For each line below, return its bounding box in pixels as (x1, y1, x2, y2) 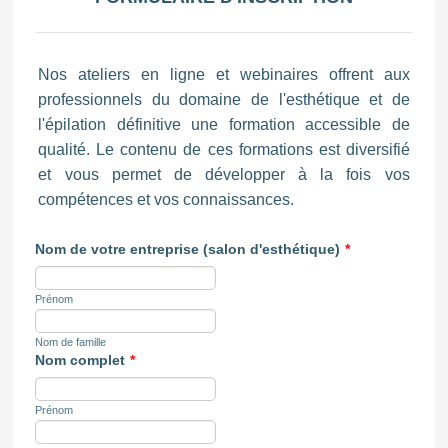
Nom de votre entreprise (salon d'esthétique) (35, 241, 341, 257)
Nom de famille (35, 336, 107, 348)
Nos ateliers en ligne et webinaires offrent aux (38, 66, 410, 83)
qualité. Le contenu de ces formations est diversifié (38, 141, 410, 158)
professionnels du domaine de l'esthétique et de (38, 91, 410, 108)
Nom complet (35, 352, 126, 368)
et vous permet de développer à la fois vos (38, 166, 410, 183)
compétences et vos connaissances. (38, 191, 299, 208)
